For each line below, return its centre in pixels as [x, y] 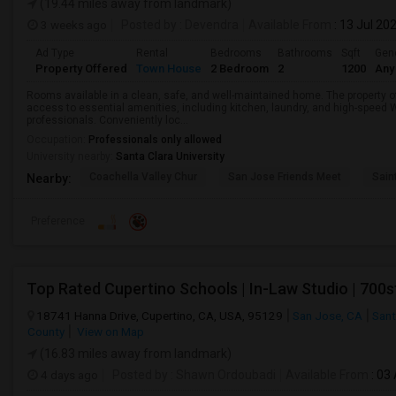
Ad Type [55, 53]
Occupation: [57, 140]
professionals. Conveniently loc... [107, 120]
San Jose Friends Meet [285, 177]
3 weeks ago [72, 25]
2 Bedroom [240, 69]
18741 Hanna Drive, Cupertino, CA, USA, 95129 [160, 316]
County [46, 331]
